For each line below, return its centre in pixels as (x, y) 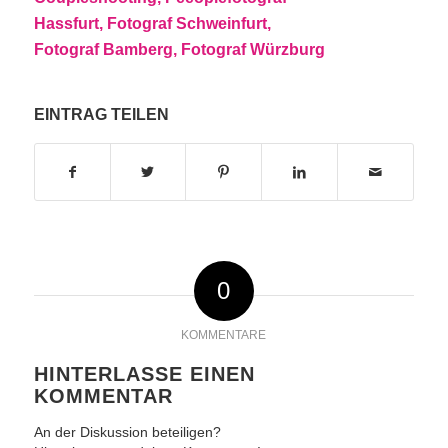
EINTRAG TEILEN (101, 115)
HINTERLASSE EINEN (144, 374)
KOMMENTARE (224, 335)
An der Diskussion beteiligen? (127, 433)
